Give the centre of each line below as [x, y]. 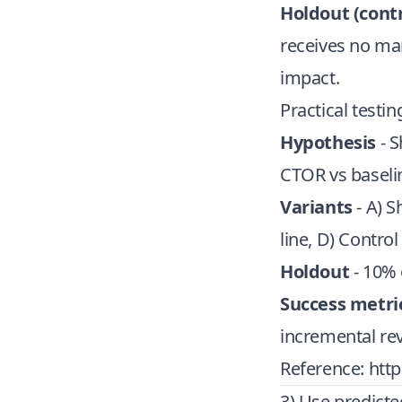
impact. [310, 78]
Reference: [324, 368]
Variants [316, 207]
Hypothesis [328, 142]
